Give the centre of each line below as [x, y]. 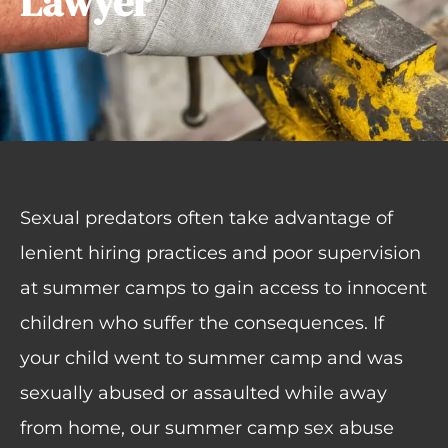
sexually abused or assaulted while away [203, 393]
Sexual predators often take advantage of [206, 218]
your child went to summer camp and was [211, 358]
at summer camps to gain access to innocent [223, 288]
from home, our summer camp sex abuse [207, 428]
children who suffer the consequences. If [202, 323]
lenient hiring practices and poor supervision [220, 253]
